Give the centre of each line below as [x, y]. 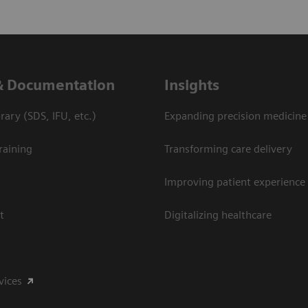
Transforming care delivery [228, 149]
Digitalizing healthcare [218, 215]
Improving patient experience [235, 182]
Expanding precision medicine [235, 116]
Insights [192, 85]
